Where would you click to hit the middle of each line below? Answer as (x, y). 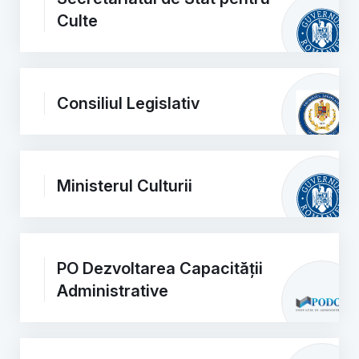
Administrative (113, 291)
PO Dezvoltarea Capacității (160, 268)
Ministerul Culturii (125, 186)
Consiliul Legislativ (128, 103)
